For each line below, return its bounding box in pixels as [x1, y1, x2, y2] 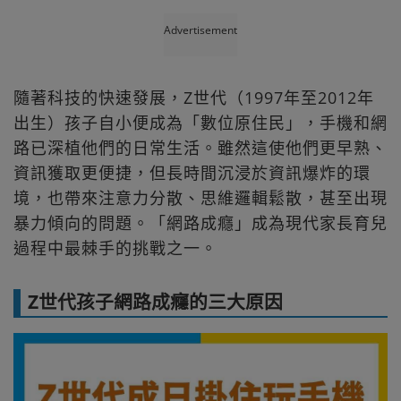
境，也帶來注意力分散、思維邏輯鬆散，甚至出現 [13, 186, 388, 209]
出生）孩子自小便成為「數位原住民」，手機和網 [13, 111, 388, 133]
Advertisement [164, 21, 237, 38]
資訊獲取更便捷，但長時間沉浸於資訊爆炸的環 [13, 161, 371, 183]
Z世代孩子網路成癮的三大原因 [28, 288, 283, 314]
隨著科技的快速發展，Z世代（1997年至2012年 [13, 86, 374, 108]
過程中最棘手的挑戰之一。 [13, 236, 218, 259]
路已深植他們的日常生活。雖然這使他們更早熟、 [13, 136, 388, 158]
